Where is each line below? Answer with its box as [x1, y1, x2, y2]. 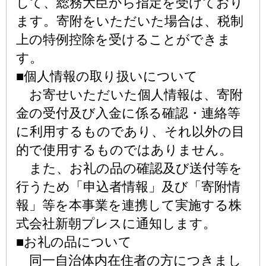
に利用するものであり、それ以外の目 [16, 124, 245, 139]
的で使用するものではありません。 [16, 142, 232, 157]
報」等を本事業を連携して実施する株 [16, 198, 242, 213]
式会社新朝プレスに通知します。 [16, 216, 216, 231]
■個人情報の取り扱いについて [16, 69, 198, 84]
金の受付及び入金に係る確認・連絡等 [16, 106, 240, 121]
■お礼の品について [16, 235, 132, 249]
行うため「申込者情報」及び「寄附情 [16, 179, 240, 194]
